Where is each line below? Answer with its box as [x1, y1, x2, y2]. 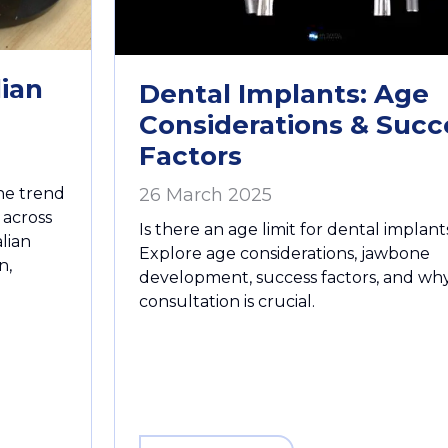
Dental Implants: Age [139, 78, 429, 111]
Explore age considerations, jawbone [139, 244, 430, 264]
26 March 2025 [139, 184, 272, 207]
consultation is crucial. [139, 292, 315, 312]
